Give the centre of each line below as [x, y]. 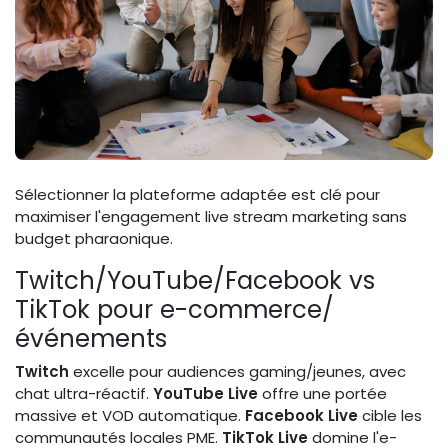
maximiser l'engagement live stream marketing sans [211, 216]
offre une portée [322, 393]
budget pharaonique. [94, 238]
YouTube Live [205, 393]
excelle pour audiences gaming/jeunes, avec [237, 371]
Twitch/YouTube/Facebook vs [195, 280]
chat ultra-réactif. [84, 393]
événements [91, 338]
